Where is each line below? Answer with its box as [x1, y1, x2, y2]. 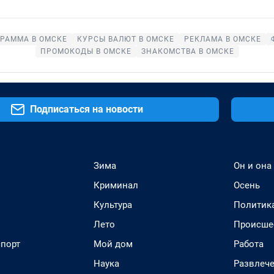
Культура [94, 199, 132, 210]
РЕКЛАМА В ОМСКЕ [183, 34, 261, 43]
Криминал [94, 179, 138, 191]
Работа [234, 238, 264, 250]
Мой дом [94, 238, 133, 250]
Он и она [234, 160, 272, 171]
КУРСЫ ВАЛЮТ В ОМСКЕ [76, 34, 174, 43]
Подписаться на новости [29, 103, 143, 115]
